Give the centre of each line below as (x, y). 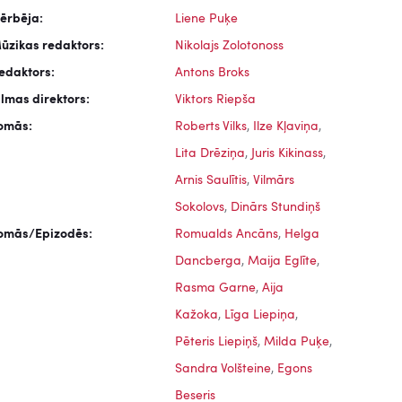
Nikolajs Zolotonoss (229, 46)
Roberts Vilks (210, 127)
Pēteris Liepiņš (216, 342)
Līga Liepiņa (259, 315)
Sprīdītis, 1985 (279, 381)
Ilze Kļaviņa (285, 127)
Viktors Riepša (215, 100)
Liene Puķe (206, 19)
